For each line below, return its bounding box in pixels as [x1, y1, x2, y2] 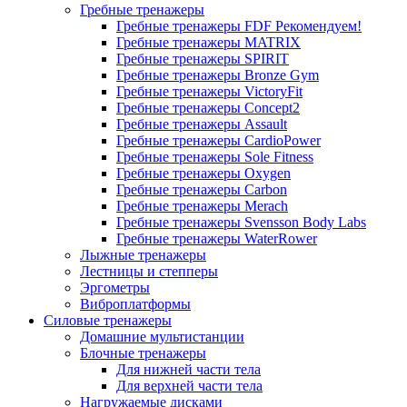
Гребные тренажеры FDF [116, 18, 275, 34]
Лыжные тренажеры [80, 247, 206, 263]
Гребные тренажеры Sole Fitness [116, 149, 313, 164]
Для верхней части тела [116, 378, 263, 393]
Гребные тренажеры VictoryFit [116, 84, 303, 99]
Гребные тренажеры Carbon [116, 182, 287, 197]
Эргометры [80, 280, 150, 295]
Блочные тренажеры [80, 345, 206, 361]
